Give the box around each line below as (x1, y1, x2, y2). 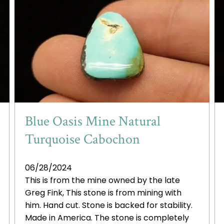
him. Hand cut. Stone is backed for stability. (24, 199, 192, 211)
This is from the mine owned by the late (24, 174, 180, 186)
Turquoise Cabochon (24, 130, 140, 149)
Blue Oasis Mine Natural (24, 112, 160, 131)
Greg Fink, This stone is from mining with (24, 187, 181, 199)
